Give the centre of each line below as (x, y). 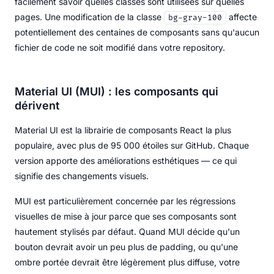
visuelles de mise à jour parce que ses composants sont (126, 216)
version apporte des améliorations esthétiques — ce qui (126, 160)
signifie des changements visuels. (82, 176)
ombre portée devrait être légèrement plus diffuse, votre (127, 262)
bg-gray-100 (195, 17)
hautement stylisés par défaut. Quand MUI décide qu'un (127, 231)
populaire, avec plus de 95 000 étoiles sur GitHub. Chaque (132, 145)
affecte (242, 17)
